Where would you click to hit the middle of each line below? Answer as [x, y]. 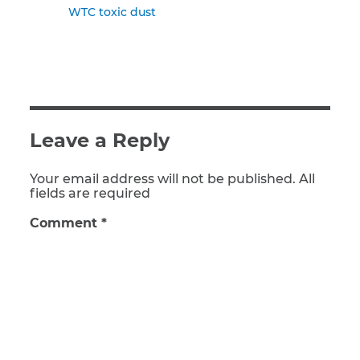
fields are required [90, 193]
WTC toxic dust [112, 12]
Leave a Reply [100, 140]
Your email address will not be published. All [172, 179]
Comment [65, 223]
